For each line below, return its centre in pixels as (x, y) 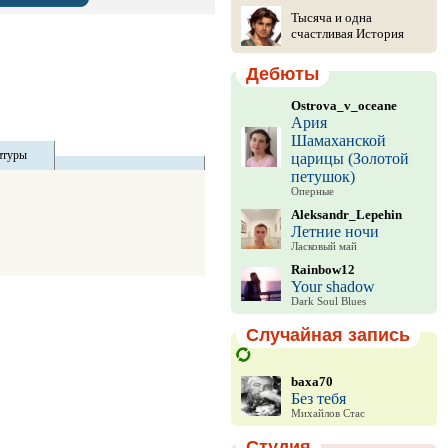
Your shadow (332, 286)
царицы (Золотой (349, 158)
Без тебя (318, 398)
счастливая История (347, 33)
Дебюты (282, 74)
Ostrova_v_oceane (343, 105)
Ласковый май (323, 246)
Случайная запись (327, 335)
